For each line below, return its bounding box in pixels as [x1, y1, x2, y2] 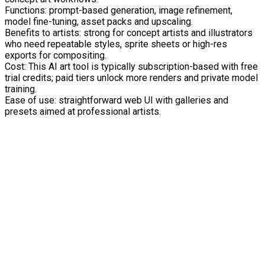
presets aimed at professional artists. [5, 105, 161, 117]
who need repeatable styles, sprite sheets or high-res [5, 38, 227, 50]
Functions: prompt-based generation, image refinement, [5, 4, 232, 16]
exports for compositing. [5, 49, 106, 61]
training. [5, 83, 37, 95]
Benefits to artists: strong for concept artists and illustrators [5, 27, 253, 38]
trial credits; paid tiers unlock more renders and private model [5, 72, 258, 83]
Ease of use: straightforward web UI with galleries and [5, 94, 228, 106]
